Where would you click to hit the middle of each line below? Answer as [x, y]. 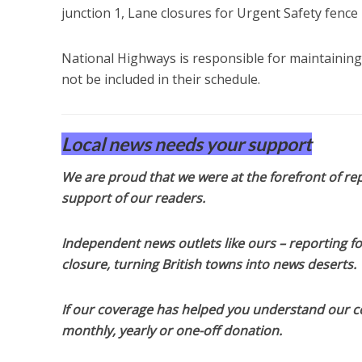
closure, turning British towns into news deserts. [208, 265]
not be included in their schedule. [160, 80]
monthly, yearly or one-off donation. [171, 331]
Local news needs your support [186, 144]
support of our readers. [133, 198]
